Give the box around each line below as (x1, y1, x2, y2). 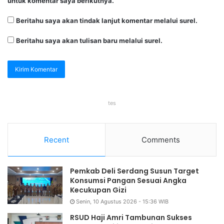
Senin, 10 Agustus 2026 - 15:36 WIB (76, 198, 168, 205)
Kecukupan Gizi (70, 185, 126, 195)
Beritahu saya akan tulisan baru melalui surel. (16, 36, 162, 45)
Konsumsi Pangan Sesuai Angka (70, 175, 186, 186)
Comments (141, 135, 180, 145)
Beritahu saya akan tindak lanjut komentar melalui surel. (16, 16, 197, 25)
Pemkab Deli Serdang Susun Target (70, 166, 199, 176)
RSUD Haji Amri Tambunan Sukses (70, 212, 192, 223)
